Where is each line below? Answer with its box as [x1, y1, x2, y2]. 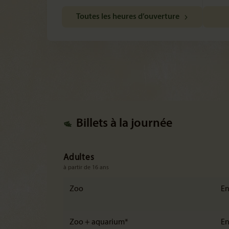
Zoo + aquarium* [70, 218, 128, 226]
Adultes [63, 153, 95, 162]
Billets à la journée [76, 118, 172, 130]
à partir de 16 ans [63, 165, 109, 171]
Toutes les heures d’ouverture [76, 13, 180, 21]
